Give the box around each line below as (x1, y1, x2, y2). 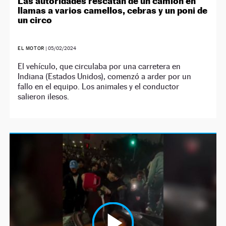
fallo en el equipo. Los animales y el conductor (18, 81, 180, 91)
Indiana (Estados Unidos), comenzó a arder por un (18, 71, 192, 81)
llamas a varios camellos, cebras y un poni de (18, 5, 208, 16)
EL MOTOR (18, 45, 44, 51)
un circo (18, 14, 52, 25)
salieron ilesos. (18, 91, 70, 101)
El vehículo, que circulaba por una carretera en (18, 61, 181, 71)
